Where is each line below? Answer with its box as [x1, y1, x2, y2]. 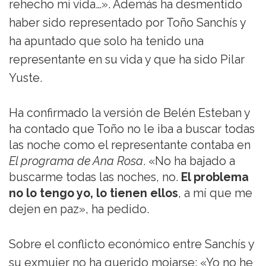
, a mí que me [178, 186, 252, 200]
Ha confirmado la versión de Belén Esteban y [9, 106, 250, 120]
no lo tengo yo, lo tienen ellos [9, 186, 178, 200]
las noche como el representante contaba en [9, 138, 251, 152]
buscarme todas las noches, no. [9, 170, 181, 184]
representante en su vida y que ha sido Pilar [9, 52, 245, 66]
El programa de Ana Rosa [9, 154, 143, 168]
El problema [181, 170, 249, 184]
